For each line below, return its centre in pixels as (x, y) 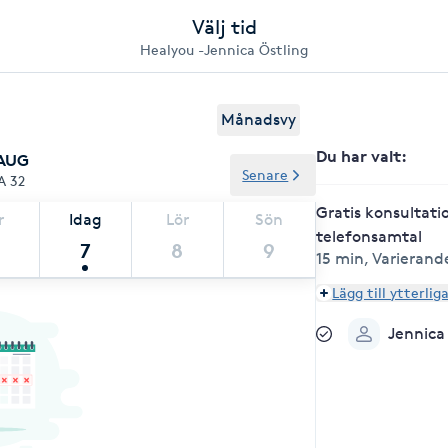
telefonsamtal (369, 236)
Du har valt (359, 156)
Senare (265, 174)
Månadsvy (259, 119)
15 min (340, 258)
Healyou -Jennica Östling (224, 49)
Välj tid (224, 27)
